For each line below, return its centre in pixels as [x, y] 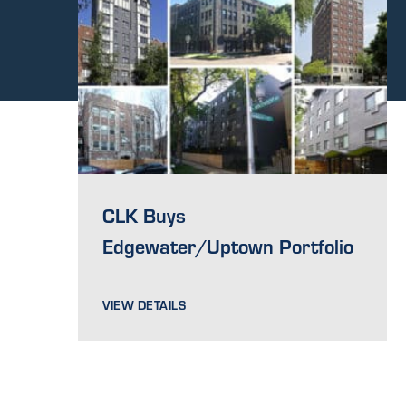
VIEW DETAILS [145, 304]
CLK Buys [145, 214]
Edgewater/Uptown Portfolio [228, 245]
